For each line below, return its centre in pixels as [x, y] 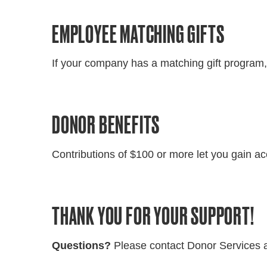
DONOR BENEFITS [106, 125]
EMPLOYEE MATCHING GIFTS [138, 34]
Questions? [83, 245]
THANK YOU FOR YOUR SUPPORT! [153, 216]
